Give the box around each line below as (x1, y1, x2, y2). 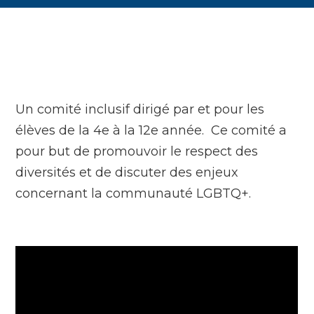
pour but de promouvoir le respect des (15, 144, 259, 160)
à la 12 (109, 123, 151, 139)
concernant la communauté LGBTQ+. (15, 186, 252, 202)
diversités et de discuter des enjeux (15, 165, 239, 181)
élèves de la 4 (15, 123, 102, 139)
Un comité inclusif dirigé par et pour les (15, 102, 265, 118)
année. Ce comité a (158, 123, 287, 139)
